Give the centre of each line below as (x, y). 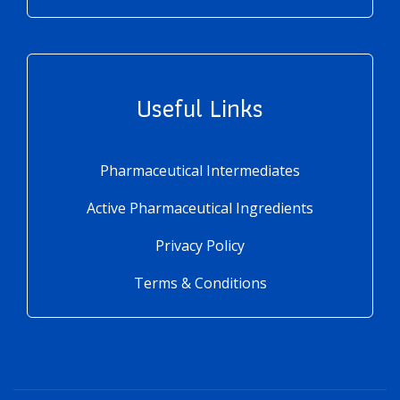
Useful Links (200, 109)
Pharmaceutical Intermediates (200, 171)
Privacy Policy (200, 246)
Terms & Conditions (200, 283)
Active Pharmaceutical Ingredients (200, 208)
